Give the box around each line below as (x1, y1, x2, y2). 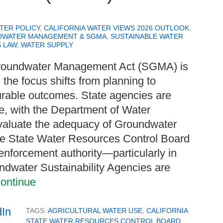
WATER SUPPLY (21, 41, 73, 49)
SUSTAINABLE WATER (111, 32, 183, 40)
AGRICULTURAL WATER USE (48, 207, 142, 215)
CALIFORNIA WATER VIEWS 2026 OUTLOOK (44, 24, 189, 32)
